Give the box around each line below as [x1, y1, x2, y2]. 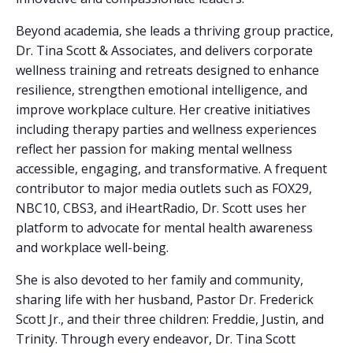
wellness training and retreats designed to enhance [16, 61, 319, 80]
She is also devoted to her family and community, [16, 271, 303, 289]
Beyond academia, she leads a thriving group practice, [16, 22, 333, 40]
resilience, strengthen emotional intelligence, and [16, 81, 307, 99]
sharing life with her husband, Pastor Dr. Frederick [16, 291, 314, 309]
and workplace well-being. [16, 239, 169, 257]
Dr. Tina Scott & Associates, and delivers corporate [16, 42, 313, 60]
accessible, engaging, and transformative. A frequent [16, 160, 327, 178]
